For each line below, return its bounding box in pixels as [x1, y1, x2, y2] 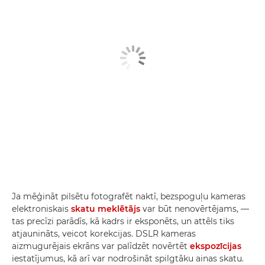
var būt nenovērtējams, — [140, 203, 249, 214]
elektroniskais [12, 203, 71, 214]
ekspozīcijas [190, 241, 241, 251]
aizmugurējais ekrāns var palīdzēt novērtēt [12, 241, 190, 251]
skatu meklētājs [71, 203, 140, 214]
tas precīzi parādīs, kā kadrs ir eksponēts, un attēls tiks [12, 216, 234, 227]
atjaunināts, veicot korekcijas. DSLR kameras [12, 228, 196, 239]
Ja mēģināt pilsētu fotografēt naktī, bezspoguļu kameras [12, 191, 245, 202]
